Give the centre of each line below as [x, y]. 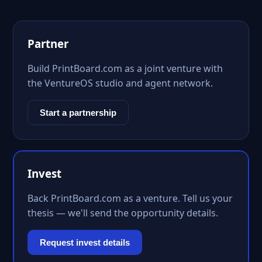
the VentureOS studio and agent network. [120, 83]
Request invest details [85, 242]
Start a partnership [78, 113]
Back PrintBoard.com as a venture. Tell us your [130, 198]
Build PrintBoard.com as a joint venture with [125, 68]
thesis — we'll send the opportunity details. [123, 213]
